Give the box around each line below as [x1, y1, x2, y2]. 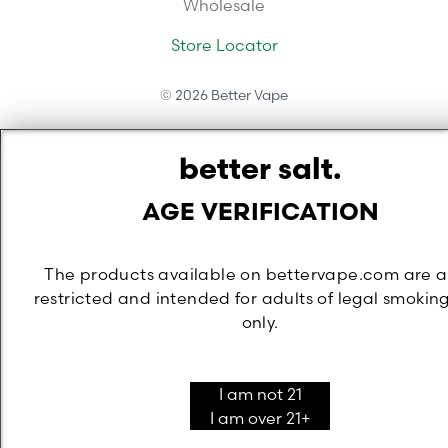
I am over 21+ [209, 408, 311, 428]
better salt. [178, 156, 342, 187]
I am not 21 [218, 384, 302, 404]
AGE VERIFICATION [141, 202, 379, 226]
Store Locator [170, 35, 278, 55]
